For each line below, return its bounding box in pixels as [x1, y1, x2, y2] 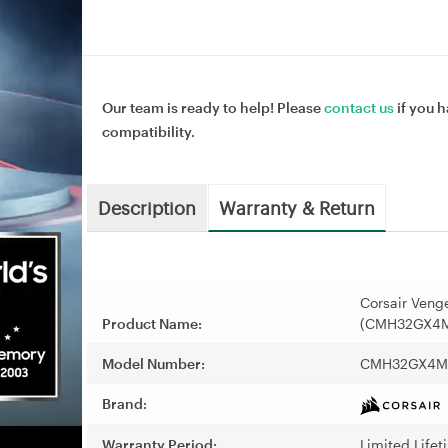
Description [98, 194, 196, 219]
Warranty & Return [219, 194, 375, 219]
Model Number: [102, 354, 205, 372]
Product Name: [102, 314, 202, 332]
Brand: [102, 394, 147, 412]
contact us [324, 98, 394, 116]
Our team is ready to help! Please [102, 98, 324, 116]
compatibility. [102, 122, 195, 140]
